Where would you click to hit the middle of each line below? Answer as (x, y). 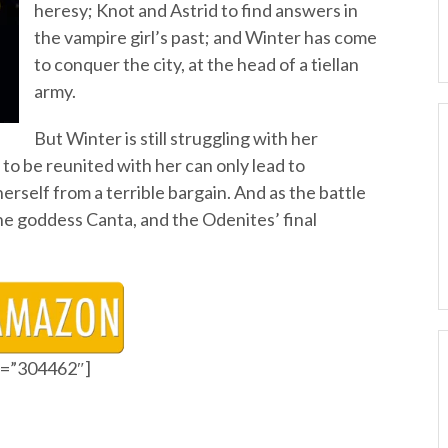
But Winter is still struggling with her (176, 138)
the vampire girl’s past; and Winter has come (205, 37)
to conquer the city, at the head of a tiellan (196, 64)
